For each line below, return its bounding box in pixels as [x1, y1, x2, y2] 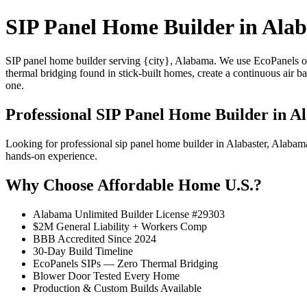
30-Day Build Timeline [33, 245, 133, 257]
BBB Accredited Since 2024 [33, 232, 156, 245]
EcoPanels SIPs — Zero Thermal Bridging [33, 257, 218, 269]
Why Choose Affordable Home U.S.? [5, 175, 262, 194]
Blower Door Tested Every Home [33, 269, 180, 282]
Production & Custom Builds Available [33, 282, 201, 294]
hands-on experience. [5, 149, 97, 162]
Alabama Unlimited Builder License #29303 [33, 208, 225, 220]
